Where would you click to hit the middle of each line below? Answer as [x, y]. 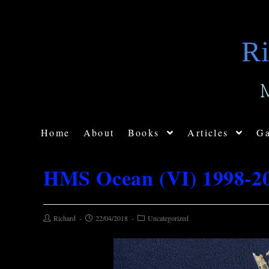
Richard [65, 218]
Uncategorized [168, 218]
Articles [210, 132]
